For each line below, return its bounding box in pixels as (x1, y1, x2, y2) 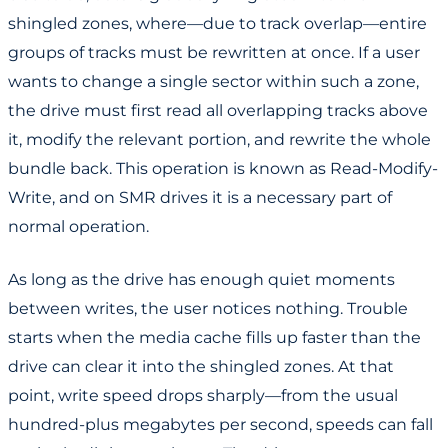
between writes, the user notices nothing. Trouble (8, 299, 408, 319)
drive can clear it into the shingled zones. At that (8, 357, 394, 377)
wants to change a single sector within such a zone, (8, 72, 419, 92)
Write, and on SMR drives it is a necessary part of (8, 188, 392, 208)
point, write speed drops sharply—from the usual (8, 386, 398, 406)
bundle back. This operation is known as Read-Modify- (8, 159, 438, 179)
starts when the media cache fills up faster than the (8, 328, 421, 348)
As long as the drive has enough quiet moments (8, 270, 395, 290)
